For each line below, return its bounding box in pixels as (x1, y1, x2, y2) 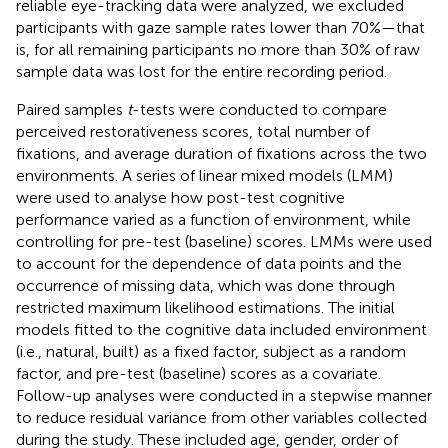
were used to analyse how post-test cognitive (16, 187, 345, 207)
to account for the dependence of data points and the (16, 253, 402, 273)
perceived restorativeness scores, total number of (16, 121, 370, 141)
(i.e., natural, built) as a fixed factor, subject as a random (16, 341, 406, 361)
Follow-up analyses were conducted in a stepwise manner (16, 385, 432, 405)
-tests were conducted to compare (132, 99, 387, 119)
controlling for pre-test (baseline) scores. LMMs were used (16, 231, 432, 251)
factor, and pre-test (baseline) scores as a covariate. (16, 363, 381, 383)
